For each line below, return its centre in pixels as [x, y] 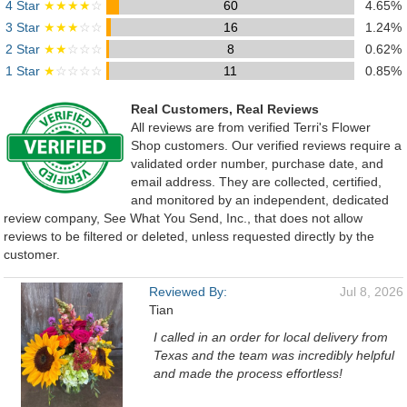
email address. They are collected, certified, [256, 182]
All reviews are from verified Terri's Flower [251, 127]
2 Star [25, 49]
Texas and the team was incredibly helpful [274, 355]
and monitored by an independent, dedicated [260, 200]
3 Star [25, 27]
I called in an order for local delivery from [271, 337]
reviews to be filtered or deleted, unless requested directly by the [189, 236]
